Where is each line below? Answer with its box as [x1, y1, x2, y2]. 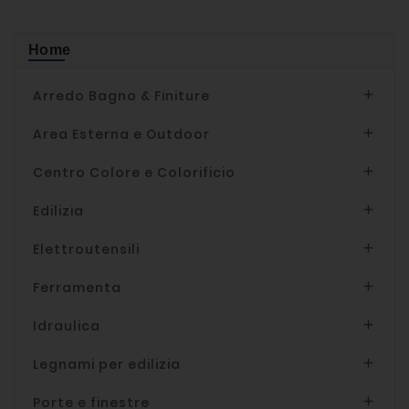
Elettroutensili [33, 239, 140, 258]
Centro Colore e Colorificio [33, 163, 236, 182]
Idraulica [33, 316, 100, 335]
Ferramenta [33, 278, 121, 297]
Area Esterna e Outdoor [33, 124, 210, 143]
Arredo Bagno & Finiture [33, 86, 210, 105]
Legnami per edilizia [33, 354, 181, 373]
